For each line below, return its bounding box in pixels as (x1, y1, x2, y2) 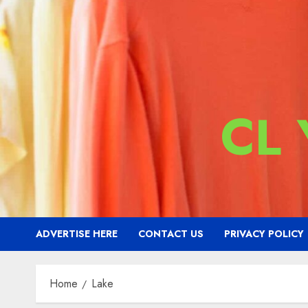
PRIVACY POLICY (224, 227, 304, 241)
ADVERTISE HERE (36, 227, 118, 241)
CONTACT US (138, 227, 203, 241)
